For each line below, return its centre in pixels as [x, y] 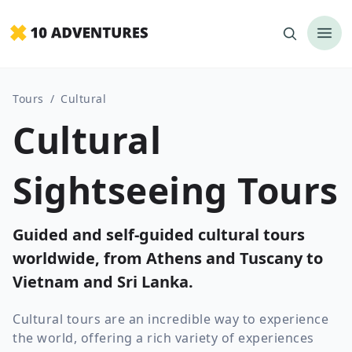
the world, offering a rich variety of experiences [163, 338]
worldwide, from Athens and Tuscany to [168, 258]
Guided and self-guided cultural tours [159, 235]
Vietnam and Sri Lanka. [103, 282]
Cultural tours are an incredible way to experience [170, 319]
